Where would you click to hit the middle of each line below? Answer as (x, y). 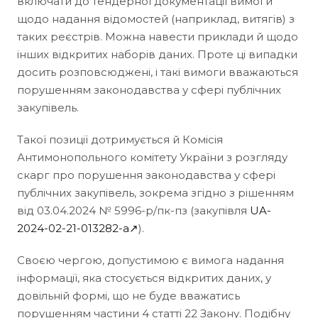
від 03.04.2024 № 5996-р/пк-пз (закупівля (133, 210)
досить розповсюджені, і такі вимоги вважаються (158, 72)
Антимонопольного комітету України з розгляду (152, 157)
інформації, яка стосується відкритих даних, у (144, 278)
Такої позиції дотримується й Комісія (120, 139)
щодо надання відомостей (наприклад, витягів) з (156, 18)
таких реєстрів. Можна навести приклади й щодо (158, 36)
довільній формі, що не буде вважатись (128, 295)
